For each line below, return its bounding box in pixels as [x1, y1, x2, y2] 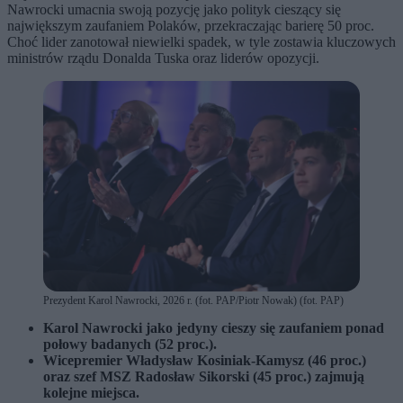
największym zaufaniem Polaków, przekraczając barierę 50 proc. [7, 17, 374, 33]
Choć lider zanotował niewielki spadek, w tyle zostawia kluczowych [7, 33, 396, 49]
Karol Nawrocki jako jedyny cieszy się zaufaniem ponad [43, 320, 384, 336]
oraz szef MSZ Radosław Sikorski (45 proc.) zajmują [43, 369, 364, 385]
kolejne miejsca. [43, 385, 139, 401]
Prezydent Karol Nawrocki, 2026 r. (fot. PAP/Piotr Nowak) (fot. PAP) [43, 294, 344, 308]
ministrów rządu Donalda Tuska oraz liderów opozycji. [7, 49, 319, 66]
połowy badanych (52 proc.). [43, 336, 217, 353]
